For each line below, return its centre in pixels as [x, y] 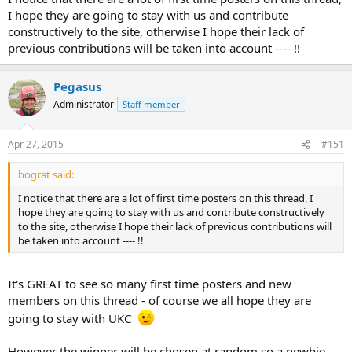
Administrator [84, 104]
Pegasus [77, 86]
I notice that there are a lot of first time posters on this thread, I [165, 198]
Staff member [151, 104]
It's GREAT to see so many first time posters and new [150, 283]
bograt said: [46, 175]
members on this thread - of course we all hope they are [159, 300]
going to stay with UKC [73, 318]
